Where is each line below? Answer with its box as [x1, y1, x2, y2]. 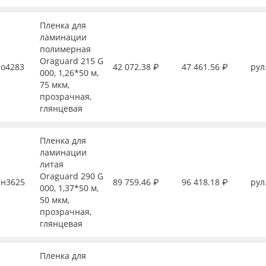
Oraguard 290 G [39, 170, 103, 182]
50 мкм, [39, 194, 69, 205]
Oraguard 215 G [39, 55, 103, 66]
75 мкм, [39, 79, 69, 90]
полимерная [39, 43, 91, 55]
